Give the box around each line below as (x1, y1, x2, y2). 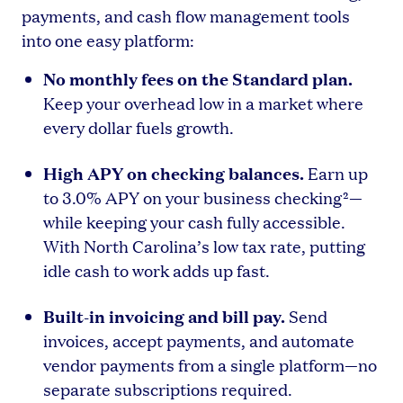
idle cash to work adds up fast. (43, 258, 270, 282)
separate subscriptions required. (43, 377, 292, 400)
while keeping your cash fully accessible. (43, 210, 345, 233)
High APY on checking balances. (43, 160, 304, 184)
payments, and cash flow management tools (22, 4, 350, 27)
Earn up (304, 161, 368, 184)
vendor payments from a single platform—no (43, 353, 377, 376)
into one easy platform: (22, 28, 194, 51)
